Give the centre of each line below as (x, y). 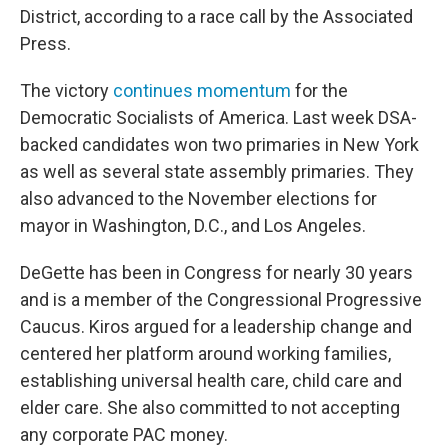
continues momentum (202, 91)
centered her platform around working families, (205, 354)
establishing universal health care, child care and (211, 381)
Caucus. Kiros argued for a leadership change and (216, 327)
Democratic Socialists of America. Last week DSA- (218, 118)
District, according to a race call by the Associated (216, 17)
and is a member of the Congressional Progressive (221, 300)
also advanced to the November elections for (198, 199)
